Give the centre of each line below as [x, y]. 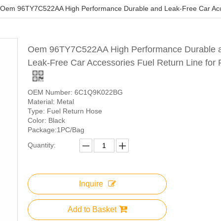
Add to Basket [92, 210]
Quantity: [42, 145]
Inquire [91, 184]
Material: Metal [51, 102]
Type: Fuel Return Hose [65, 111]
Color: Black [47, 121]
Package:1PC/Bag [56, 130]
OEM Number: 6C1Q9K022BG [75, 92]
